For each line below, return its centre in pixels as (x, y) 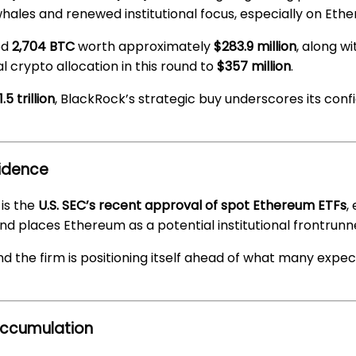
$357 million (254, 66)
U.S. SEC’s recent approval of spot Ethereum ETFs (192, 206)
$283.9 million (255, 46)
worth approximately (144, 46)
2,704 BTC (43, 46)
